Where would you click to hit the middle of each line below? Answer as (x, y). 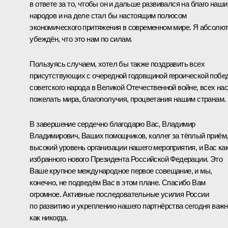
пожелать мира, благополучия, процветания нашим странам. (128, 99)
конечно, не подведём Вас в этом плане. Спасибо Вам (118, 183)
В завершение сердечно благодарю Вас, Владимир (112, 124)
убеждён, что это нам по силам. (81, 39)
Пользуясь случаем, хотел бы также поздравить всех (117, 64)
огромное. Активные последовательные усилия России (119, 194)
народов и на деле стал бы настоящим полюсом (108, 16)
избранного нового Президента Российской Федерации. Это (126, 159)
